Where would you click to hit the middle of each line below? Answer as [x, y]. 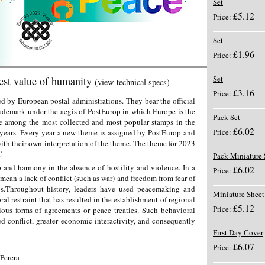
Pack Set [227, 117]
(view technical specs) [132, 82]
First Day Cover [238, 232]
